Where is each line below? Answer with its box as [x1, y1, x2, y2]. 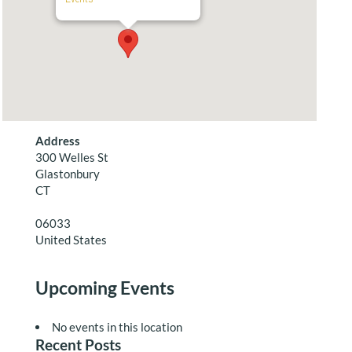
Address [35, 134, 80, 148]
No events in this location [51, 320, 182, 334]
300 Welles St [35, 150, 108, 164]
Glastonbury [35, 167, 100, 181]
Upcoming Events [35, 277, 174, 299]
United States [35, 233, 107, 247]
